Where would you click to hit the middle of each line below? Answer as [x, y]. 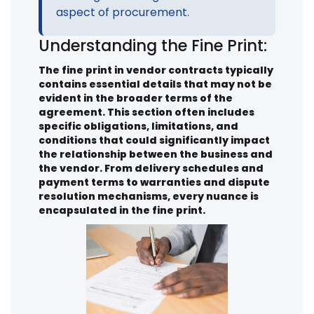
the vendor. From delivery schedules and [151, 168]
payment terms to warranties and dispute [154, 182]
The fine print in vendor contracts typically [156, 70]
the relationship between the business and [156, 154]
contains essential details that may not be [155, 84]
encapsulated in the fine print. [122, 210]
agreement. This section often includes [146, 112]
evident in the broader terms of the [136, 98]
